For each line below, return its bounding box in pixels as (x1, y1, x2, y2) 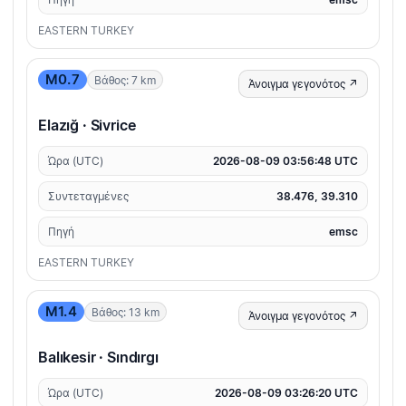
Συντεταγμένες (48, 189, 129, 204)
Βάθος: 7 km (93, 72, 156, 87)
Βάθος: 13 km (91, 304, 159, 319)
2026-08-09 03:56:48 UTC (213, 154, 358, 169)
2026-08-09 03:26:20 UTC (215, 386, 358, 401)
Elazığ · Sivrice (38, 116, 136, 135)
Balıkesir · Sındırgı (38, 348, 159, 367)
